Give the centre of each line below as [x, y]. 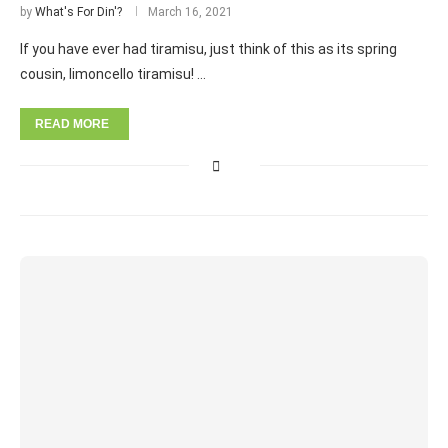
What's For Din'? [78, 12]
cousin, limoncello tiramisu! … [113, 74]
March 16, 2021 [190, 12]
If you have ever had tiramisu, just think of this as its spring [208, 49]
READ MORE [72, 124]
